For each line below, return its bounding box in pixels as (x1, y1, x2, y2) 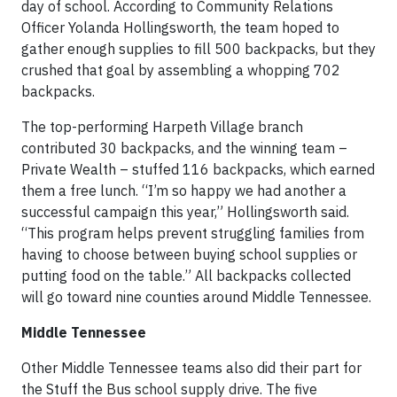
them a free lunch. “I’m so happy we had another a (21, 182, 346, 199)
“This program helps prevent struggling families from (21, 224, 364, 242)
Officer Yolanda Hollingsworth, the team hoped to (21, 19, 339, 36)
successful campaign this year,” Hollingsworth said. (21, 203, 349, 221)
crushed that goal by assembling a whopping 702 (21, 61, 340, 79)
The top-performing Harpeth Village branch (21, 118, 303, 136)
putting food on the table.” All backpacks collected (21, 267, 351, 284)
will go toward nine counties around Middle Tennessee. (21, 288, 371, 306)
